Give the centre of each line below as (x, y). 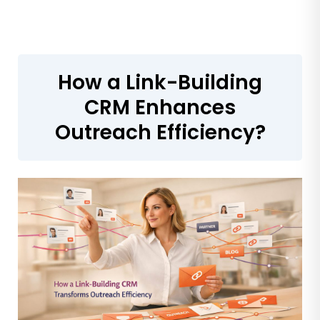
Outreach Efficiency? (160, 132)
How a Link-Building (160, 82)
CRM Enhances (160, 107)
